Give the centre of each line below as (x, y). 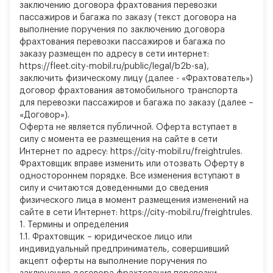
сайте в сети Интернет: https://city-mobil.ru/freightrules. (136, 213)
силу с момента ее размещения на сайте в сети (119, 140)
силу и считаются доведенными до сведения (114, 188)
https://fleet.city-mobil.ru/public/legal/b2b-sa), (114, 66)
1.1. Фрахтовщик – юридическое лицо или (106, 237)
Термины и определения (77, 225)
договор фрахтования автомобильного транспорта (129, 91)
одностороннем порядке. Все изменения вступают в (130, 176)
